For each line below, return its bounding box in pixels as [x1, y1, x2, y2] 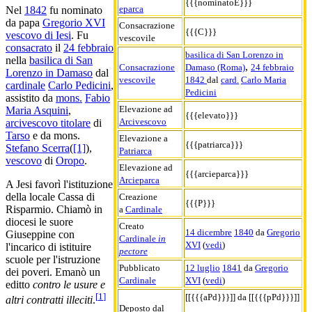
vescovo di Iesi [6, 29, 71, 42]
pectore [119, 245, 148, 256]
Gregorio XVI [42, 17, 105, 29]
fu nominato [47, 4, 102, 17]
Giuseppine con [6, 228, 75, 241]
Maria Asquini [6, 104, 68, 117]
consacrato [6, 42, 52, 54]
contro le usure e [33, 279, 105, 291]
